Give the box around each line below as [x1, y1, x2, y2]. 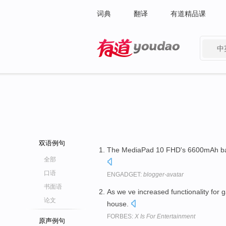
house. [107, 199, 131, 208]
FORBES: [107, 212, 135, 220]
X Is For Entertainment [135, 212, 195, 220]
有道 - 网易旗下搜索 [97, 60, 160, 68]
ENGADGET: [107, 171, 143, 178]
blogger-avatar [143, 171, 184, 178]
